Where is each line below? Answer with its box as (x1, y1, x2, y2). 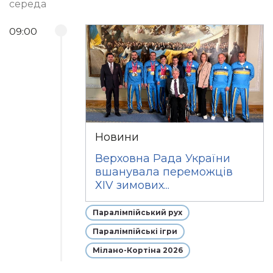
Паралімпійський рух (93, 208, 183, 217)
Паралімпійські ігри (93, 227, 178, 236)
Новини (95, 130, 140, 144)
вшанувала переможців (95, 165, 233, 179)
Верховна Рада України (95, 152, 231, 165)
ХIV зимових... (95, 179, 170, 192)
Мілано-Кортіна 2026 (93, 246, 183, 255)
